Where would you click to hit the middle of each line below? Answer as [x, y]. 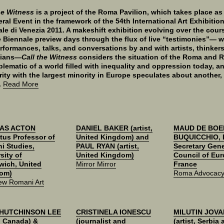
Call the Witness [49, 57]
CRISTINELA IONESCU [113, 212]
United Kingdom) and [112, 137]
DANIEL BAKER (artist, [114, 128]
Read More [21, 84]
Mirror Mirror [96, 164]
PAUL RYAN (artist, [107, 146]
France [185, 164]
